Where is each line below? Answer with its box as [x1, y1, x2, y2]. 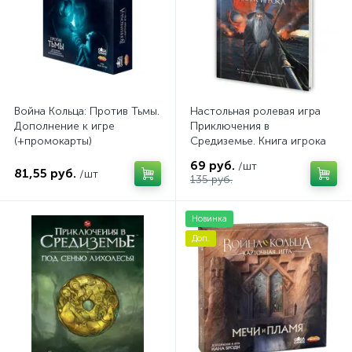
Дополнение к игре [14, 119, 115, 133]
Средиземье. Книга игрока [190, 134, 326, 148]
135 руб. [190, 173, 233, 186]
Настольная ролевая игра [190, 104, 321, 118]
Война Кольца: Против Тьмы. [14, 104, 159, 118]
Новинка [192, 214, 227, 224]
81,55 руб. [14, 166, 76, 181]
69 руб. [190, 158, 235, 173]
